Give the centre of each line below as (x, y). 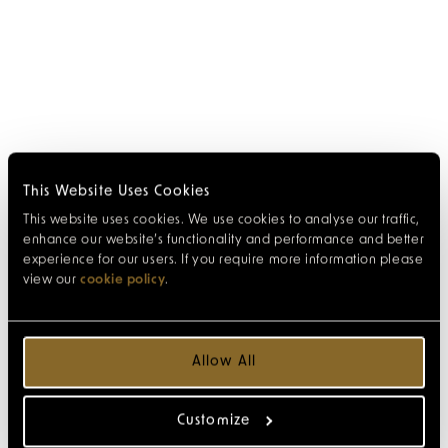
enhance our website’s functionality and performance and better (224, 239)
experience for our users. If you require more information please (223, 259)
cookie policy (122, 279)
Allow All (224, 361)
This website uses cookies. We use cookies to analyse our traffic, (221, 219)
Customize (213, 420)
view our (51, 279)
